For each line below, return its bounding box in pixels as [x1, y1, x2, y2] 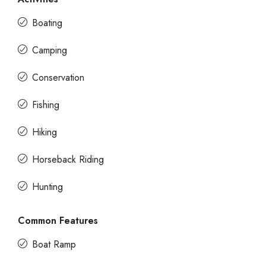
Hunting [32, 180, 63, 194]
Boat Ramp [32, 237, 76, 251]
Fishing [32, 98, 59, 112]
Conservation [32, 71, 84, 84]
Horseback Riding [32, 153, 104, 166]
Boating [32, 16, 62, 30]
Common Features [18, 214, 98, 227]
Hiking [32, 125, 57, 139]
